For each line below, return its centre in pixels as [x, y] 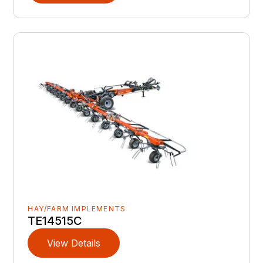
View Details [74, 243]
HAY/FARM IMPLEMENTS [77, 208]
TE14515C [55, 220]
